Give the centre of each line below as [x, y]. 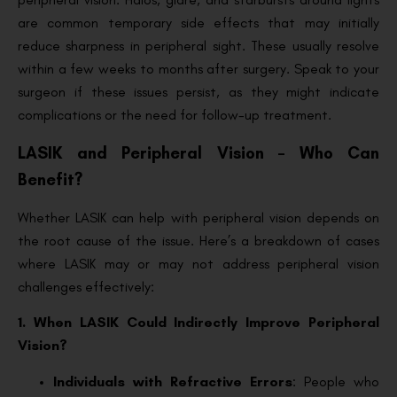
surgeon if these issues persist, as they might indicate [198, 91]
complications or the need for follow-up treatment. [175, 114]
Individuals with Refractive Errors [173, 381]
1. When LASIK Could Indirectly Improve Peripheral [198, 323]
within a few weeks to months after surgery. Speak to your [198, 68]
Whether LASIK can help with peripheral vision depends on [198, 218]
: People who [336, 381]
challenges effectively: [86, 287]
